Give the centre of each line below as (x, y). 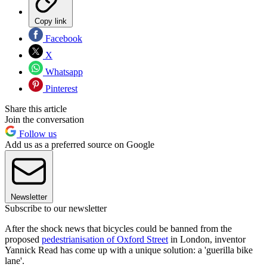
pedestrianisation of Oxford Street (105, 240)
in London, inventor (207, 240)
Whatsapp (63, 72)
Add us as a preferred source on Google (80, 145)
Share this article (36, 109)
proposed (23, 240)
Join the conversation (44, 120)
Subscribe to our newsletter (56, 209)
